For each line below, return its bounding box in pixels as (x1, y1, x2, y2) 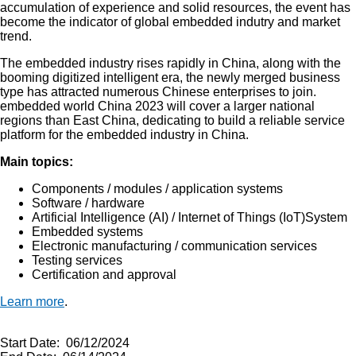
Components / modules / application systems (32, 182, 283, 195)
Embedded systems (32, 225, 143, 238)
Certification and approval (32, 268, 176, 281)
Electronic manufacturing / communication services (32, 239, 317, 253)
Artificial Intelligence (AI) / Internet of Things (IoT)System (32, 211, 347, 224)
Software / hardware (32, 196, 145, 210)
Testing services (32, 253, 122, 267)
